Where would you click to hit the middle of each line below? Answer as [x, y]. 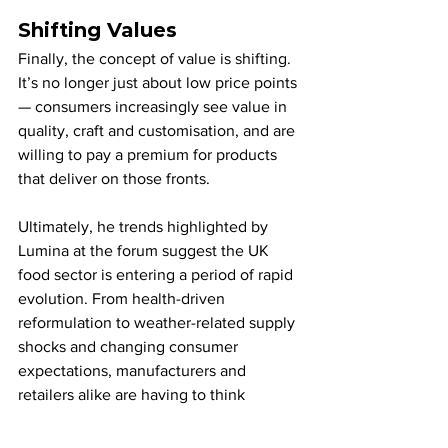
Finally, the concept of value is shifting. [156, 58]
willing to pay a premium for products [149, 154]
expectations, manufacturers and [134, 370]
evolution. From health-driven [123, 298]
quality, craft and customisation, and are [158, 130]
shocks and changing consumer [130, 346]
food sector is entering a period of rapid [157, 274]
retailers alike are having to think [133, 394]
